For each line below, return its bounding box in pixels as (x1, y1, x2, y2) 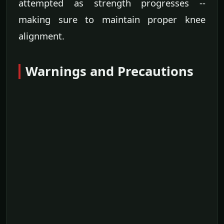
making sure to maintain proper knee (18, 13, 205, 26)
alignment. (18, 29, 64, 42)
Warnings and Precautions (25, 62, 193, 80)
